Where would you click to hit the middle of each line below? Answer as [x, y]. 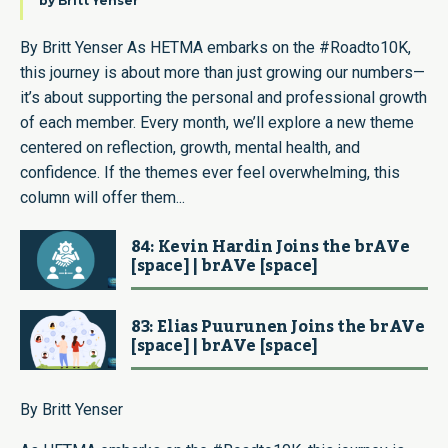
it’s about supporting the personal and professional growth [223, 97]
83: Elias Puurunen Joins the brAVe [278, 326]
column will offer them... [102, 197]
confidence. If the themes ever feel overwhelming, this [210, 172]
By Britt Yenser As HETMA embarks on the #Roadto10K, [215, 47]
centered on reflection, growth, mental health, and [190, 147]
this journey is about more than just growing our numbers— [222, 72]
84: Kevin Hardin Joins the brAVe [270, 246]
